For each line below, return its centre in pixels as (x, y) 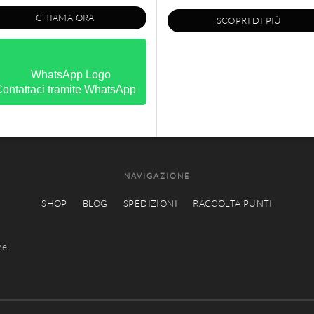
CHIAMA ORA (65, 17)
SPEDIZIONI (150, 204)
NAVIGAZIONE (157, 176)
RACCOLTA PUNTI (233, 204)
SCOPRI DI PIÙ (249, 20)
